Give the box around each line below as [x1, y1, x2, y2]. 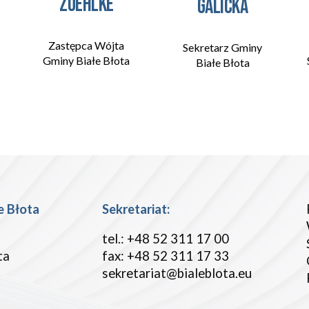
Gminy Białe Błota [43, 53, 130, 67]
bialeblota [177, 266, 236, 281]
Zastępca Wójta [48, 38, 125, 52]
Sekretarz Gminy [183, 40, 263, 54]
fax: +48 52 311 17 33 [102, 248, 232, 263]
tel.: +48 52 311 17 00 [102, 231, 232, 246]
